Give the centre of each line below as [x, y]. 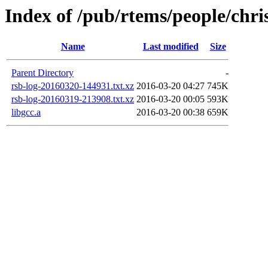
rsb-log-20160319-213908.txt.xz [73, 99]
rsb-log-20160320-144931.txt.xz [73, 86]
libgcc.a [26, 112]
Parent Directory [42, 73]
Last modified [170, 47]
